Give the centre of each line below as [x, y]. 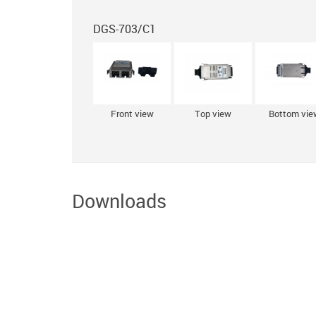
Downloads [119, 201]
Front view [132, 114]
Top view [213, 114]
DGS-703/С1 [124, 29]
